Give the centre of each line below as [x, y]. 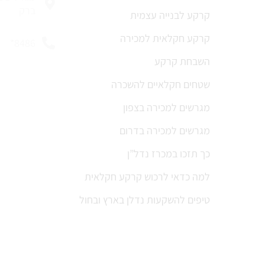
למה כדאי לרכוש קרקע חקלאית [148, 177]
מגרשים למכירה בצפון [167, 108]
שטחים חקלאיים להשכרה [161, 85]
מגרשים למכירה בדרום [165, 131]
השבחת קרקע [182, 62]
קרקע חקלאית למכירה [165, 38]
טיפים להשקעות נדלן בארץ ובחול [145, 200]
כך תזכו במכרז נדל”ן [169, 154]
